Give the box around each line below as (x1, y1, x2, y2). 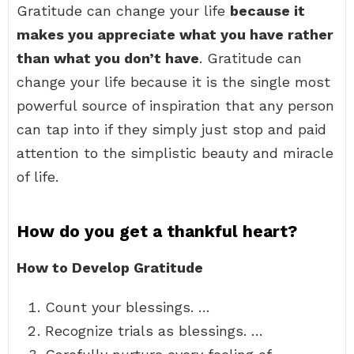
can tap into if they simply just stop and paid (17, 121, 326, 137)
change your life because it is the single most (17, 73, 330, 90)
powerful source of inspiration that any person (17, 97, 334, 114)
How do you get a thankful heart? (17, 221, 297, 241)
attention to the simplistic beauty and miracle (17, 145, 333, 161)
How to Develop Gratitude (17, 259, 203, 276)
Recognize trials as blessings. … (45, 322, 263, 339)
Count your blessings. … (45, 299, 210, 315)
